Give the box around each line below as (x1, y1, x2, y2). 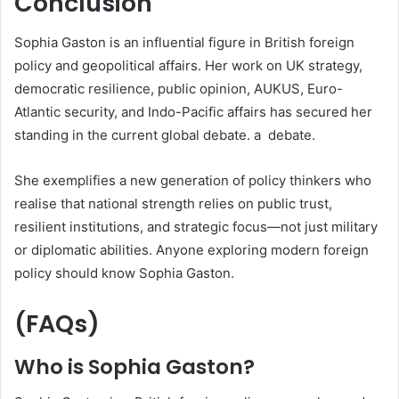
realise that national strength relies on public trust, (14, 195, 332, 213)
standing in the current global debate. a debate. (14, 126, 315, 144)
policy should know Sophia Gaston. (14, 265, 234, 282)
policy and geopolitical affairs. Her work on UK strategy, (14, 57, 362, 75)
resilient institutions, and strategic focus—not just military (14, 218, 378, 236)
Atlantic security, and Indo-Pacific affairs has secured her (14, 103, 372, 121)
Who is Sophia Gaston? (14, 352, 255, 381)
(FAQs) (14, 307, 100, 341)
